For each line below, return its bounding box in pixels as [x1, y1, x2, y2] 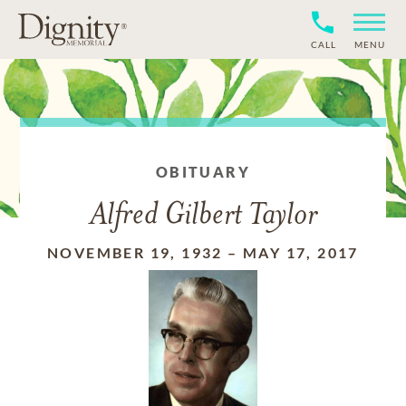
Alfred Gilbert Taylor [89, 200, 317, 232]
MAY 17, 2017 [243, 244, 359, 261]
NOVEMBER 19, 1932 [47, 244, 223, 261]
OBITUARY [155, 163, 251, 180]
